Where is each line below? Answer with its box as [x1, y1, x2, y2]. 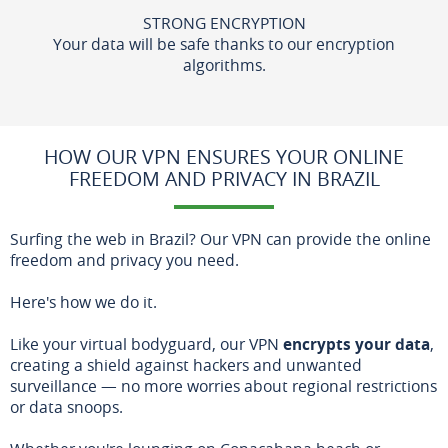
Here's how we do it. [10, 290, 157, 313]
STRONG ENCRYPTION [142, 11, 306, 34]
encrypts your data [283, 332, 430, 355]
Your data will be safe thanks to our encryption [53, 32, 395, 55]
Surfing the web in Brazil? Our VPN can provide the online [10, 227, 431, 250]
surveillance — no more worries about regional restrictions [10, 374, 437, 397]
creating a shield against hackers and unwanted [10, 353, 362, 376]
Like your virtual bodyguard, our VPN [10, 332, 283, 355]
